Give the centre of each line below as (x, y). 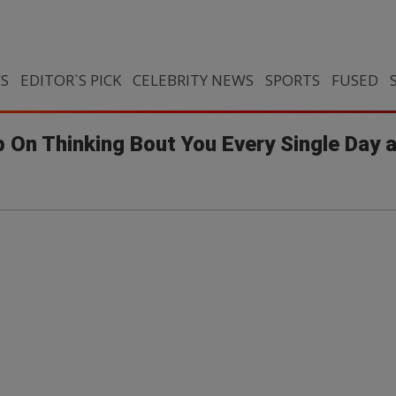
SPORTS (292, 80)
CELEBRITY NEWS (193, 80)
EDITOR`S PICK (70, 80)
